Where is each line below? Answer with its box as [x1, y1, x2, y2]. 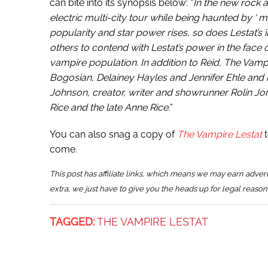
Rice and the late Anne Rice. [49, 101, 170, 113]
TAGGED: [49, 215, 95, 228]
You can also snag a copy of [49, 128, 177, 140]
